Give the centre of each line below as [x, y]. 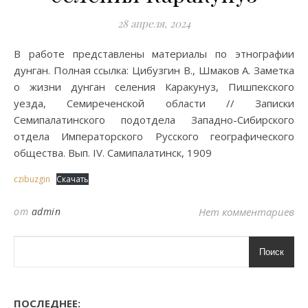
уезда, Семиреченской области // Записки [154, 103]
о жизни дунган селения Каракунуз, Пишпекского [154, 87]
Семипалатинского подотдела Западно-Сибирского [154, 120]
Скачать [73, 179]
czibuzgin [32, 179]
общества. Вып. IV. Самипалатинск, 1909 [113, 153]
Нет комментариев [246, 212]
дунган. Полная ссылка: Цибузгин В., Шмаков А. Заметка [154, 70]
